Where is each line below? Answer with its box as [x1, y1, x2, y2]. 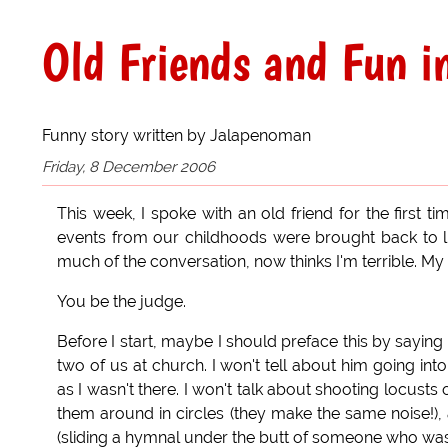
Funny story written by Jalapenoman [42, 125, 311, 145]
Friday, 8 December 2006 [42, 157, 215, 176]
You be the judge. [57, 292, 186, 312]
